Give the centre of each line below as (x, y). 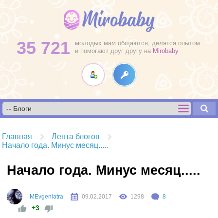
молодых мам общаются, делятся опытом (137, 43)
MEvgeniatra (46, 197)
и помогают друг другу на (114, 51)
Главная (17, 136)
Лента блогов (76, 136)
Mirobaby (166, 51)
